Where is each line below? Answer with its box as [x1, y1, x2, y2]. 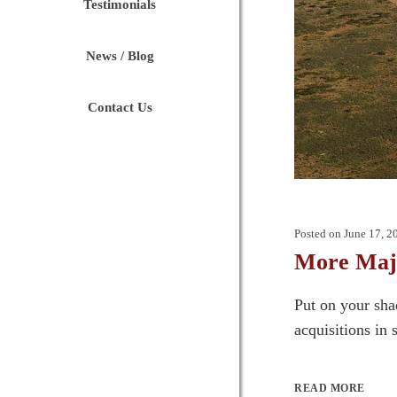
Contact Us [87, 100, 152, 114]
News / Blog [85, 49, 154, 63]
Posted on [294, 227, 341, 241]
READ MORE [294, 382, 365, 395]
